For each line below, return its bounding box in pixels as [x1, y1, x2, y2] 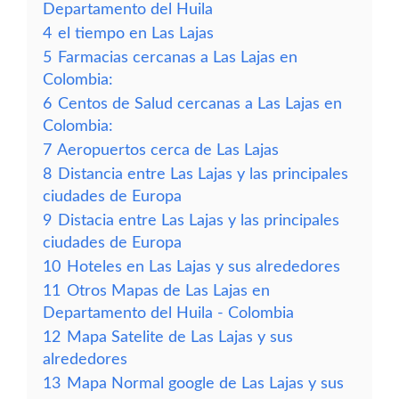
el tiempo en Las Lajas [58, 26, 214, 41]
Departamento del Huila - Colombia [43, 305, 294, 321]
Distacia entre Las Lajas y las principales [58, 213, 339, 228]
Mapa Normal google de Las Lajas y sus [67, 376, 344, 391]
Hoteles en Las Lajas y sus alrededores [67, 259, 340, 274]
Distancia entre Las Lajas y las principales [58, 167, 348, 182]
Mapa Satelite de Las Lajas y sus [67, 330, 293, 345]
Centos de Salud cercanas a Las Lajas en [58, 96, 342, 111]
